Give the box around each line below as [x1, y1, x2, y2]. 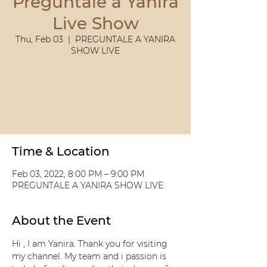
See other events [54, 97, 136, 108]
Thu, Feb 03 [15, 34, 63, 45]
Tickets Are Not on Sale [39, 82, 151, 94]
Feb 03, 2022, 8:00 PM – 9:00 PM [12, 169, 144, 179]
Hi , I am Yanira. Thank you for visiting [12, 238, 170, 249]
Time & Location [12, 144, 110, 159]
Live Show [52, 13, 139, 33]
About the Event [12, 213, 111, 228]
